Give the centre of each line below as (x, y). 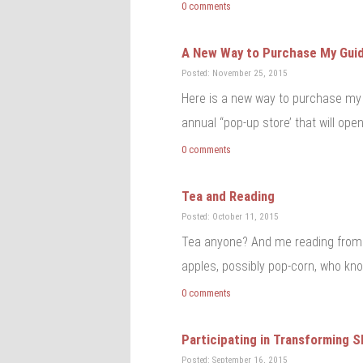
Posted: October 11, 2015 (231, 216)
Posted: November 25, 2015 (235, 73)
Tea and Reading (228, 196)
